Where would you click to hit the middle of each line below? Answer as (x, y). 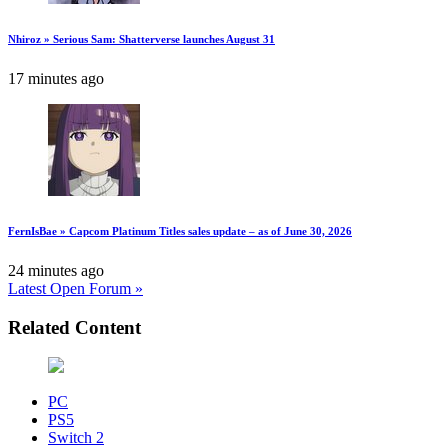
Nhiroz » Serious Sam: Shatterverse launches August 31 (141, 39)
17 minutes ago (56, 79)
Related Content (74, 327)
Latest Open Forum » (75, 288)
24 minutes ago (56, 270)
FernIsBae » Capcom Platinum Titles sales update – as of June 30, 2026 (180, 231)
